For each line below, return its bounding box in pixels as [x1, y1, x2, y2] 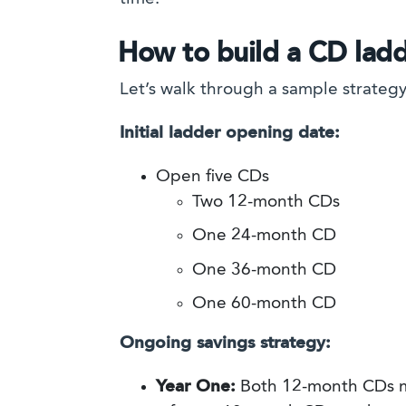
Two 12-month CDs [192, 193, 340, 211]
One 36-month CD [192, 261, 336, 279]
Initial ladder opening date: [120, 124, 340, 142]
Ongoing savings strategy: [120, 335, 331, 353]
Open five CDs [156, 168, 269, 186]
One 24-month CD [192, 227, 336, 246]
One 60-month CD [192, 295, 336, 314]
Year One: [156, 379, 236, 397]
